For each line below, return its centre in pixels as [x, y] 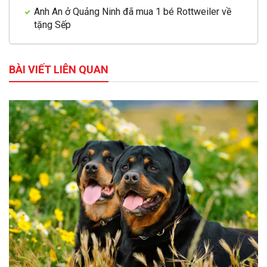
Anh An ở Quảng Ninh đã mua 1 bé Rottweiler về [133, 11]
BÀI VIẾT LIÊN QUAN [59, 69]
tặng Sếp [52, 24]
